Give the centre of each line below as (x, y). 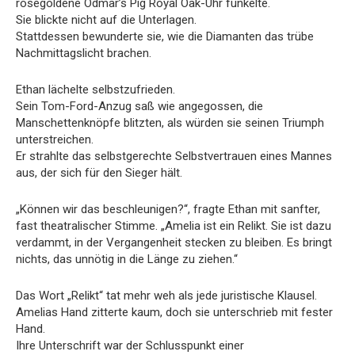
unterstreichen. (55, 140)
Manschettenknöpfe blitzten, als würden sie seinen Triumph (170, 123)
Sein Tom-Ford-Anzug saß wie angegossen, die (139, 107)
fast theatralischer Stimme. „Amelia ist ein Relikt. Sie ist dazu (174, 226)
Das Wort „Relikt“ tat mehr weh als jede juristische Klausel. (166, 296)
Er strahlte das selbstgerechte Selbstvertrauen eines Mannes (174, 157)
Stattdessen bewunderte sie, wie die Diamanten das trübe (165, 37)
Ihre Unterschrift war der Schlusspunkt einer (130, 346)
